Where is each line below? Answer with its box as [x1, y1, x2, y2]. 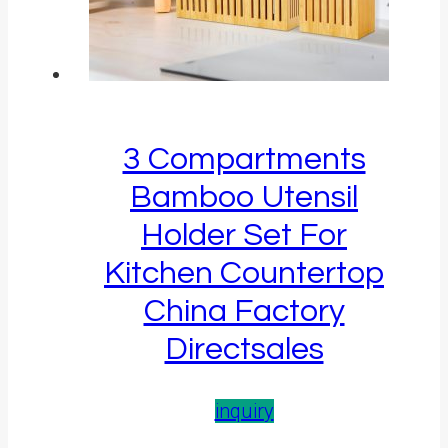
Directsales [164, 332, 324, 366]
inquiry [214, 399, 274, 424]
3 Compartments [122, 142, 366, 176]
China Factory [143, 294, 345, 328]
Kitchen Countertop [104, 256, 384, 290]
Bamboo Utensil [130, 180, 358, 214]
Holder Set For [141, 218, 347, 252]
